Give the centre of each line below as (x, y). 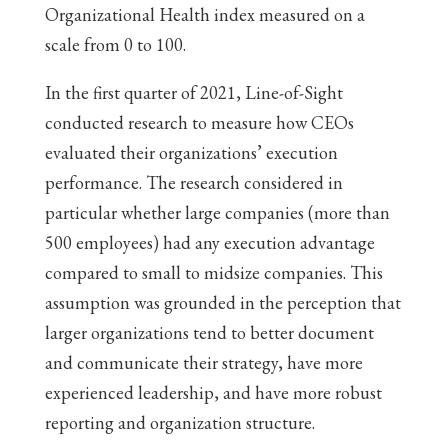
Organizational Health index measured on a (204, 14)
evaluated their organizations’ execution (191, 152)
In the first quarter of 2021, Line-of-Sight (193, 92)
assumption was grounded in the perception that (222, 302)
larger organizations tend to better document (209, 332)
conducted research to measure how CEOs (199, 122)
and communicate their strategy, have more (203, 362)
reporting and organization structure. (179, 422)
